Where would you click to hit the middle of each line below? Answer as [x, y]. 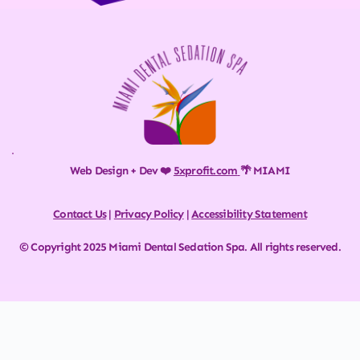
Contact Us [80, 215]
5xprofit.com [205, 171]
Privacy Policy [149, 215]
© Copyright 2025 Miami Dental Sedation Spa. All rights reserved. [180, 247]
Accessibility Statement [249, 215]
